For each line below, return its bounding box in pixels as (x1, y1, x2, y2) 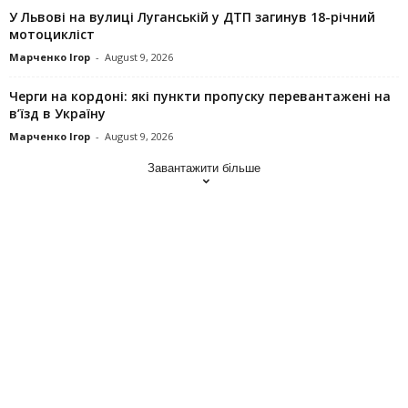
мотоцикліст (9, 25, 95, 43)
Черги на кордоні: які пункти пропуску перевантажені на (9, 87, 391, 105)
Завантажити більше (148, 160, 260, 175)
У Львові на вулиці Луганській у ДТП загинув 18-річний (9, 7, 375, 25)
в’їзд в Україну (9, 104, 106, 122)
